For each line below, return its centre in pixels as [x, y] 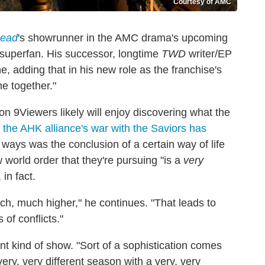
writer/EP [209, 54]
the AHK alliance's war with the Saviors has [105, 128]
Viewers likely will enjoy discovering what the [125, 112]
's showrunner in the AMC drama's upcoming [123, 38]
